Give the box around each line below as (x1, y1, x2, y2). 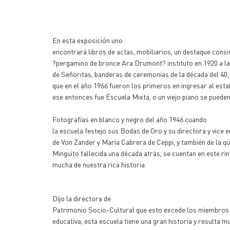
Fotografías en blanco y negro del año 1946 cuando (52, 114, 207, 124)
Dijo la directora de (52, 194, 111, 203)
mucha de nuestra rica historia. (52, 160, 146, 169)
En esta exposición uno (52, 35, 123, 45)
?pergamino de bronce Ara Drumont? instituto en (52, 58, 203, 67)
